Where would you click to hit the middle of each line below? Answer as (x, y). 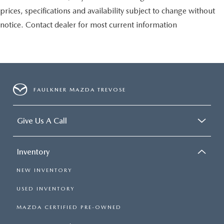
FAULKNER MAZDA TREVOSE (80, 89)
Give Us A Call (42, 121)
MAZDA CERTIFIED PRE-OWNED (69, 207)
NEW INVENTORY (44, 170)
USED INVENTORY (45, 189)
